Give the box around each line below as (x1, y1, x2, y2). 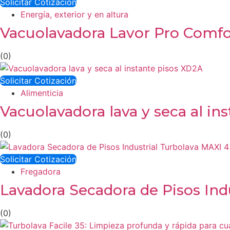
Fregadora (21, 166, 61, 177)
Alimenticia (21, 88, 63, 99)
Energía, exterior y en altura (21, 9, 128, 20)
